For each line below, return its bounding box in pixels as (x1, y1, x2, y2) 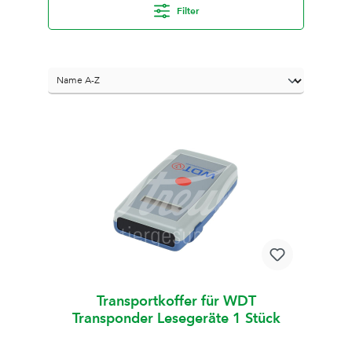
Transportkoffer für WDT (96, 291, 256, 309)
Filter (174, 5, 199, 17)
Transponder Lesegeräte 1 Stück (71, 309, 280, 326)
